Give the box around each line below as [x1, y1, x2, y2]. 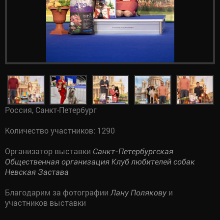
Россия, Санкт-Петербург [5, 105, 97, 115]
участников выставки [5, 197, 86, 208]
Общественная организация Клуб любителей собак [5, 157, 195, 166]
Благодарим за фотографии [5, 187, 110, 197]
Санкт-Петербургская [93, 147, 173, 156]
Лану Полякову [110, 188, 166, 197]
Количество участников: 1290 [5, 125, 115, 136]
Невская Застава [5, 167, 69, 177]
